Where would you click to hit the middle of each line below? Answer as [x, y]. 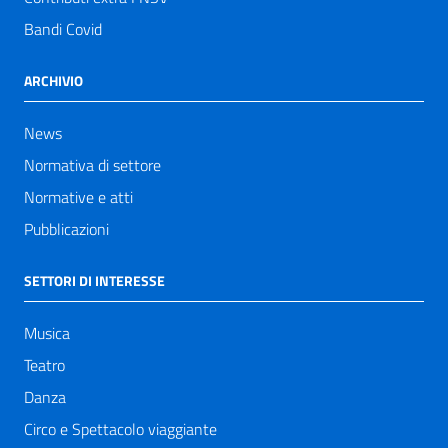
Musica [47, 332]
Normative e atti [78, 196]
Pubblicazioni [66, 228]
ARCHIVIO [53, 80]
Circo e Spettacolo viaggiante [120, 428]
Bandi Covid [63, 28]
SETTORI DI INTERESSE [94, 280]
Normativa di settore [92, 164]
